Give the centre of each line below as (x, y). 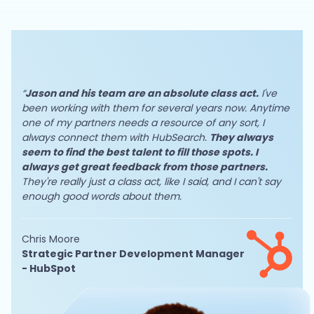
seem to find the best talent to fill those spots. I (140, 152)
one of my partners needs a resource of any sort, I (143, 123)
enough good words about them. (102, 197)
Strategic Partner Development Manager (133, 254)
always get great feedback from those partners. (145, 167)
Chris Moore (51, 239)
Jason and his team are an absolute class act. (142, 94)
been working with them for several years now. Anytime (156, 108)
